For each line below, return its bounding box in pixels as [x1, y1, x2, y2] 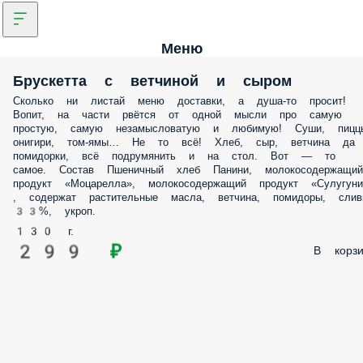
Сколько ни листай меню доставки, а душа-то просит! [13, 95, 346, 107]
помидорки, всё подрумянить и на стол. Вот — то [13, 150, 335, 162]
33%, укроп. [13, 205, 96, 217]
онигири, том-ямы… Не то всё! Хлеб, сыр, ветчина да [13, 136, 355, 148]
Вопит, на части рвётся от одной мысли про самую [13, 109, 342, 121]
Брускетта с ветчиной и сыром [13, 72, 292, 89]
